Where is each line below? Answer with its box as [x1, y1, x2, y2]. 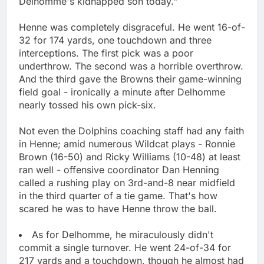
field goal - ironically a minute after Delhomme [19, 85, 225, 98]
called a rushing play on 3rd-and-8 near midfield [19, 176, 235, 189]
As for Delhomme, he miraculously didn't [32, 228, 213, 240]
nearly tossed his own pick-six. [19, 98, 156, 111]
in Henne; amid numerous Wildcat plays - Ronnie [19, 137, 235, 150]
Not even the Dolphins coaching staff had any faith [19, 124, 244, 137]
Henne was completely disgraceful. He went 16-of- [19, 21, 245, 33]
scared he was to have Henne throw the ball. [19, 202, 217, 214]
